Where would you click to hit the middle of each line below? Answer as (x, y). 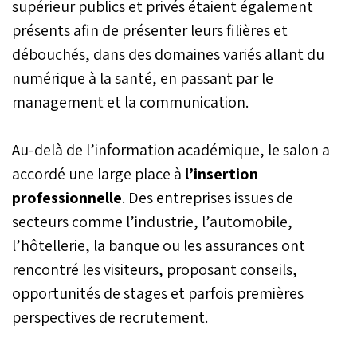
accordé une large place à (97, 173)
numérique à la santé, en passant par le (143, 78)
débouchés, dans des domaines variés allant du (168, 54)
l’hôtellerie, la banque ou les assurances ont (159, 245)
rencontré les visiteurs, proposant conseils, (155, 269)
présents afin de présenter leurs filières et (150, 30)
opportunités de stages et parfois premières (158, 293)
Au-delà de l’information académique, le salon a (171, 149)
